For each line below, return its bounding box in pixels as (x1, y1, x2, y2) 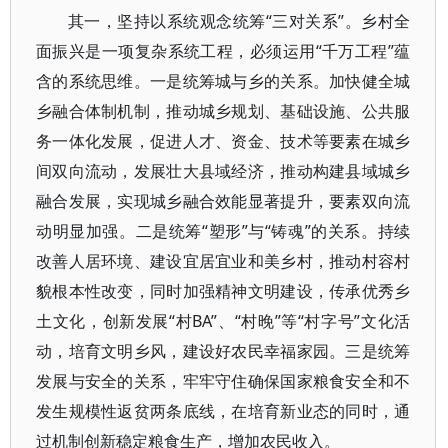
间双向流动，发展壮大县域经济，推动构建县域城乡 (36, 160, 411, 182)
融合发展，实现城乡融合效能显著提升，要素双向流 (36, 190, 411, 212)
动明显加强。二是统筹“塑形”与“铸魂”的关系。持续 (36, 220, 411, 242)
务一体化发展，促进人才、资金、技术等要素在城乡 (36, 130, 411, 152)
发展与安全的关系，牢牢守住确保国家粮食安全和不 (36, 370, 411, 392)
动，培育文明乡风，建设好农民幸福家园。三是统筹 (36, 340, 411, 362)
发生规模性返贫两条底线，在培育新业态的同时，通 (36, 400, 411, 422)
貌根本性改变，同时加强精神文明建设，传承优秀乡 (36, 280, 411, 302)
